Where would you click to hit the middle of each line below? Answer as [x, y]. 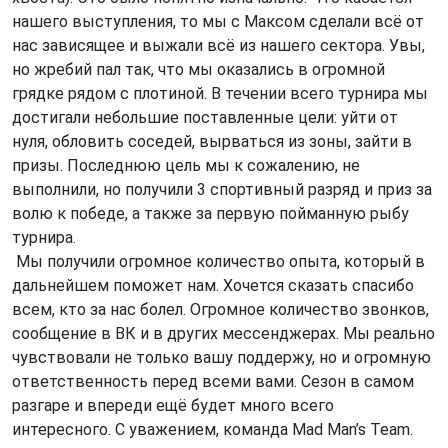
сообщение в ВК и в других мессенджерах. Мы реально [223, 333]
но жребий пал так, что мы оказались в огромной [198, 69]
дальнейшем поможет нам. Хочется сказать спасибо [213, 285]
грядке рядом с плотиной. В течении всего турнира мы [220, 93]
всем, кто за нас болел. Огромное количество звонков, [220, 309]
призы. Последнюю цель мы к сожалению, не [186, 165]
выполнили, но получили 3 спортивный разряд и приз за [222, 189]
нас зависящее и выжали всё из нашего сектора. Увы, [218, 45]
